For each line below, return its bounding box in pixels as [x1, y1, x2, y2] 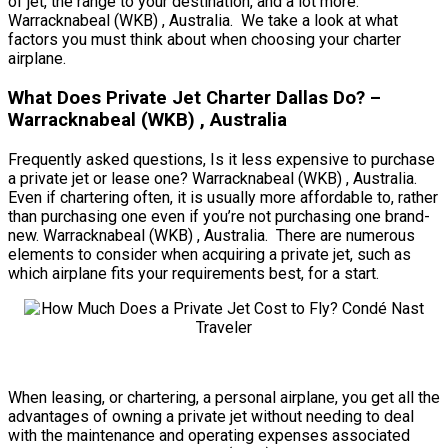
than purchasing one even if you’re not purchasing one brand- [8, 206, 430, 226]
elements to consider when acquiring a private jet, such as [8, 244, 411, 264]
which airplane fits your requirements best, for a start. [8, 263, 379, 283]
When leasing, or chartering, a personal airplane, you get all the [8, 387, 440, 407]
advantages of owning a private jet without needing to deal [8, 406, 414, 426]
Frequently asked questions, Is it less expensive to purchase [8, 149, 435, 169]
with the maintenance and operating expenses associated [8, 425, 410, 445]
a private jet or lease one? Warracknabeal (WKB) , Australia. [8, 168, 417, 188]
